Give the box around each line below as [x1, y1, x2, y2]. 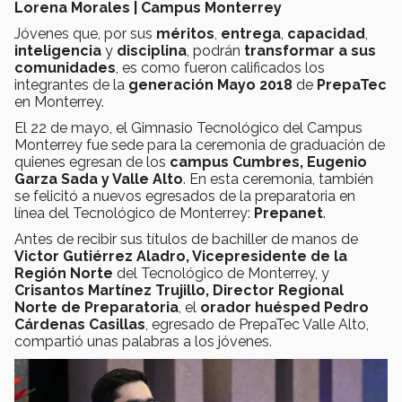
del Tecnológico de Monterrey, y [113, 264, 329, 282]
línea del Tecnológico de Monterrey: [14, 204, 254, 222]
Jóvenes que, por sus [14, 24, 156, 42]
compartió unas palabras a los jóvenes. [14, 332, 272, 350]
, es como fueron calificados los [116, 58, 325, 76]
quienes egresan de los [14, 153, 166, 170]
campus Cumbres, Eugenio [166, 153, 367, 170]
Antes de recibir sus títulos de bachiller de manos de [14, 230, 358, 248]
